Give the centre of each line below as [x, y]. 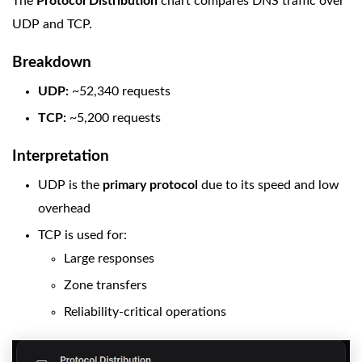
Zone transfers [105, 286]
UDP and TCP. [52, 25]
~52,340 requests [120, 92]
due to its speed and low [269, 185]
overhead [64, 209]
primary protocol [150, 185]
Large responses [109, 259]
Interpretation [61, 157]
